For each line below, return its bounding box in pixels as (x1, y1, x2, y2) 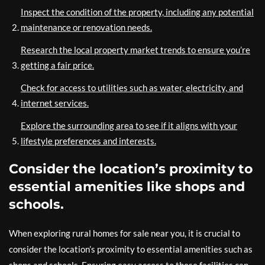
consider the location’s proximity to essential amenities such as (9, 244, 253, 254)
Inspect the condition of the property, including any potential (21, 7, 254, 17)
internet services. (21, 98, 89, 108)
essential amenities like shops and (9, 179, 245, 195)
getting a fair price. (21, 60, 94, 70)
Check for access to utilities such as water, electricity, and (21, 82, 243, 93)
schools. (9, 196, 64, 212)
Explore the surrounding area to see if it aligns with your (21, 120, 237, 131)
